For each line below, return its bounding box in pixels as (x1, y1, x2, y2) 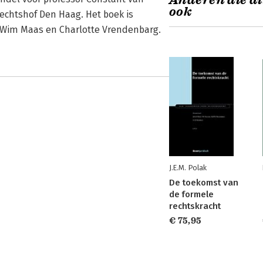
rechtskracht (169, 201, 221, 211)
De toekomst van (169, 177, 238, 188)
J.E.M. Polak (169, 163, 207, 172)
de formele (169, 189, 214, 200)
